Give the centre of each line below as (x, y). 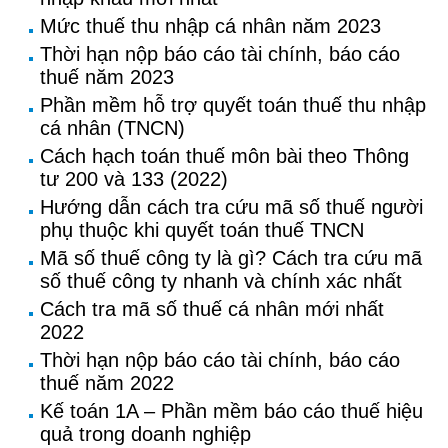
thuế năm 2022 (107, 383)
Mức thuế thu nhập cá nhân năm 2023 (210, 26)
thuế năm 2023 (107, 77)
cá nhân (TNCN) (112, 128)
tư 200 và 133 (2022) (134, 179)
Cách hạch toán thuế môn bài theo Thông (224, 156)
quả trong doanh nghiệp (145, 434)
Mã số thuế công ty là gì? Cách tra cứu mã (231, 258)
